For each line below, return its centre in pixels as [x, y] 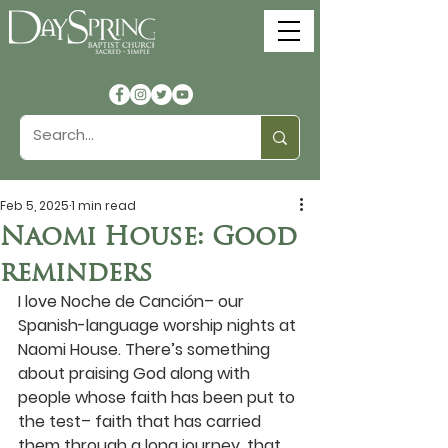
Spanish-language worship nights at [159, 325]
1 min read [103, 205]
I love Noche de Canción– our [133, 301]
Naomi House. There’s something [146, 349]
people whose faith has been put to [158, 397]
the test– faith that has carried [141, 421]
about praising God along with [136, 373]
